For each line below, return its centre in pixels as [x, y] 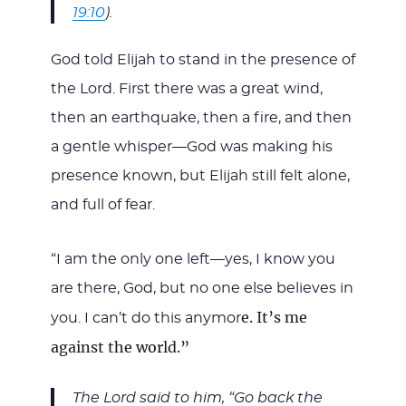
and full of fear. [102, 204]
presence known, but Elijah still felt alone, [200, 175]
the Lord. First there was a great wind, [186, 88]
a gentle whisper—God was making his [191, 146]
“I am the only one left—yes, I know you [193, 259]
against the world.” [120, 347]
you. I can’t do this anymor [145, 318]
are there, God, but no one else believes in [202, 288]
